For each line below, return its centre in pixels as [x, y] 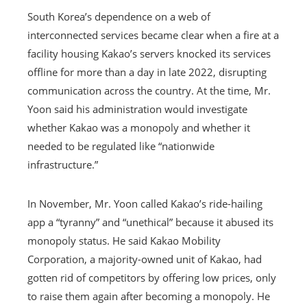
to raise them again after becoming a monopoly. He [149, 296]
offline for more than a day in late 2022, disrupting [147, 72]
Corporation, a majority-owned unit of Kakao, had [145, 259]
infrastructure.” [63, 164]
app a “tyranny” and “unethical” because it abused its [150, 222]
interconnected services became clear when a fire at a [153, 35]
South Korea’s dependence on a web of [119, 16]
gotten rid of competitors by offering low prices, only [152, 277]
